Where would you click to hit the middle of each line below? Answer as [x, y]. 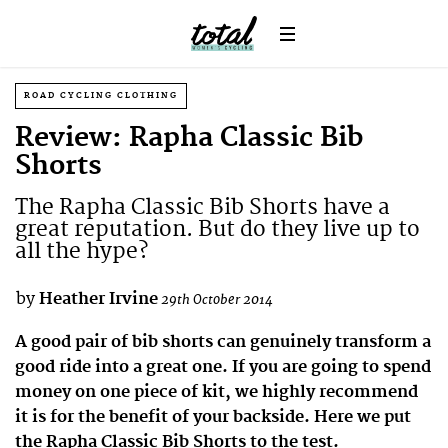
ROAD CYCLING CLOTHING [101, 95]
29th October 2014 [217, 299]
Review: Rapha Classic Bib [189, 138]
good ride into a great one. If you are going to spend [223, 366]
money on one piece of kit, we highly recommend [216, 391]
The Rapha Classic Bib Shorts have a [202, 207]
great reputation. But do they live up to [217, 229]
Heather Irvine [98, 299]
